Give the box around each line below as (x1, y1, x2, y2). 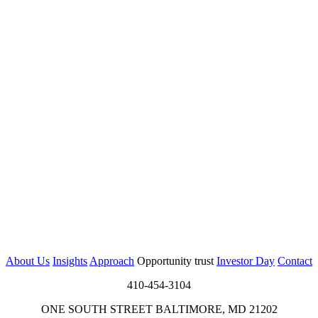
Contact (278, 255, 312, 268)
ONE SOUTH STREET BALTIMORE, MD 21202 (40, 303, 278, 316)
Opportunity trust (137, 255, 216, 268)
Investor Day (216, 255, 275, 268)
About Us (6, 255, 50, 268)
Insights (53, 255, 87, 268)
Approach (89, 255, 134, 268)
